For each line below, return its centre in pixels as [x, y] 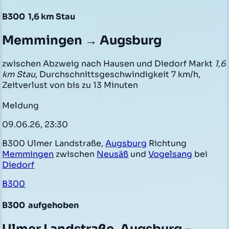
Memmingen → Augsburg [82, 41]
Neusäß [113, 154]
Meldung [21, 105]
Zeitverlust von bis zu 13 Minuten [70, 85]
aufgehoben [53, 205]
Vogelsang [170, 154]
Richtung [167, 143]
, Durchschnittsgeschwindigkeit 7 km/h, [118, 74]
